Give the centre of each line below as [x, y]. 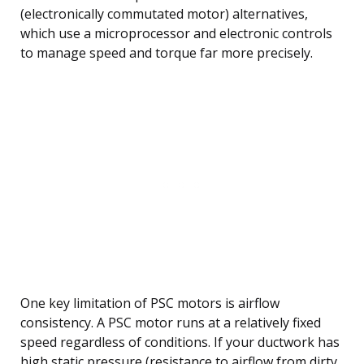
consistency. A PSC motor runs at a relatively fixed [171, 323]
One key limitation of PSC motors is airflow [150, 303]
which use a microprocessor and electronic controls [176, 34]
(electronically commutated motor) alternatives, [164, 14]
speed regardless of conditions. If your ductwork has [180, 342]
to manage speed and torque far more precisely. [167, 53]
